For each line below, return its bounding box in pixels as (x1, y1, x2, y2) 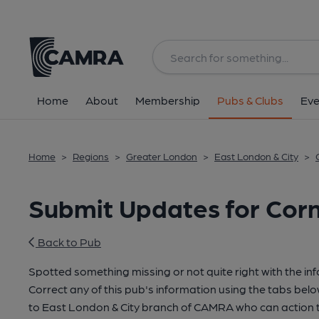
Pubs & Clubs (217, 93, 283, 107)
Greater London (126, 150, 197, 162)
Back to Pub (36, 235, 101, 249)
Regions (73, 150, 109, 162)
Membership (135, 93, 200, 107)
